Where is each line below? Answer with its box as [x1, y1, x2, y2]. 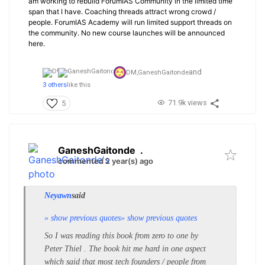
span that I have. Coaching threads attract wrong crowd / [28, 7, 216, 16]
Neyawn [44, 190, 72, 200]
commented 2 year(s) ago [58, 156, 153, 166]
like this [67, 81, 91, 89]
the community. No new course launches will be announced [28, 28, 225, 37]
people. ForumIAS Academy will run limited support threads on [28, 17, 232, 27]
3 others [43, 81, 67, 89]
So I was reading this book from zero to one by [44, 231, 198, 240]
